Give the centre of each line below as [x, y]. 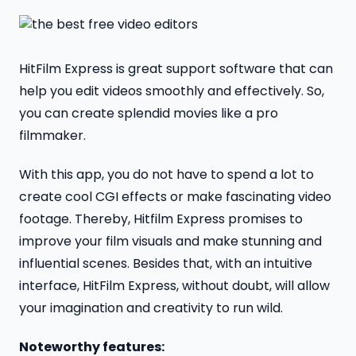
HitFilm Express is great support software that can [176, 69]
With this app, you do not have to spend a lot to [166, 175]
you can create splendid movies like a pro [149, 114]
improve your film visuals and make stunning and [170, 242]
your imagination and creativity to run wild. [151, 308]
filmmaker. [52, 136]
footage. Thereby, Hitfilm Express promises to [161, 219]
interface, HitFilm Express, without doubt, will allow [174, 286]
